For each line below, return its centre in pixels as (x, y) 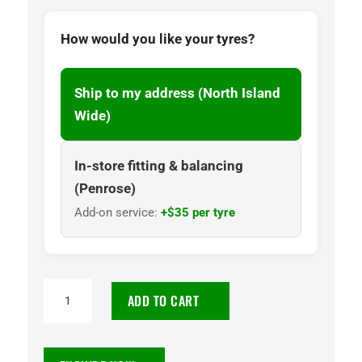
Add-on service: (117, 213)
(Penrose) (105, 189)
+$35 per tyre (198, 213)
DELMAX (69, 312)
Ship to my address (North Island (177, 93)
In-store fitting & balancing (158, 166)
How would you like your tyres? (157, 39)
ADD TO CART (163, 301)
